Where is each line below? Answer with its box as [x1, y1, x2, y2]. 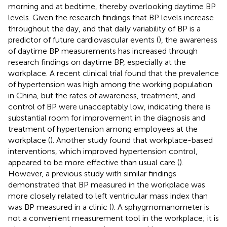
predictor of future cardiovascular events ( [8, 34, 159, 45]
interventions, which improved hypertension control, [8, 146, 198, 156]
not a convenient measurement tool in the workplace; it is [8, 213, 219, 223]
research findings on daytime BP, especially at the [8, 57, 186, 67]
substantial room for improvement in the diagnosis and [8, 112, 205, 123]
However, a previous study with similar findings [8, 168, 176, 178]
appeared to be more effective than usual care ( [8, 157, 179, 167]
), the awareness [159, 34, 217, 45]
